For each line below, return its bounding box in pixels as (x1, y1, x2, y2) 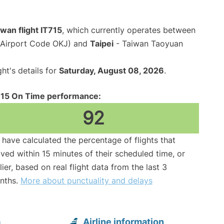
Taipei (90, 38, 113, 49)
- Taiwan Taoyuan (113, 38, 183, 49)
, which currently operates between (62, 25, 195, 35)
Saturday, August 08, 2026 (59, 65, 164, 76)
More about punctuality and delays (20, 175, 152, 186)
